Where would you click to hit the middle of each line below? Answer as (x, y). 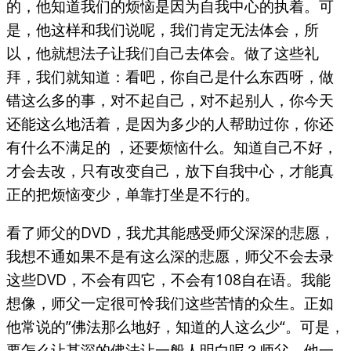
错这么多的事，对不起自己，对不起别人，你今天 (170, 100)
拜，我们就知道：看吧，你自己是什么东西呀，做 (170, 76)
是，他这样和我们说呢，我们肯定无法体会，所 (163, 29)
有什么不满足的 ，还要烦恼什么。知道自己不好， (172, 147)
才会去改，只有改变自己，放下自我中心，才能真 (170, 170)
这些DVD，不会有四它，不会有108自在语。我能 (168, 280)
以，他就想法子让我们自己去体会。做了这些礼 (163, 52)
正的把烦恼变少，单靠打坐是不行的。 (133, 194)
